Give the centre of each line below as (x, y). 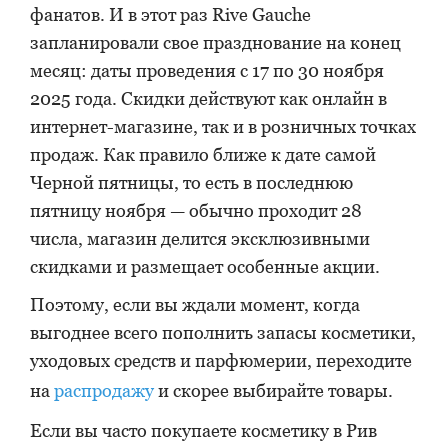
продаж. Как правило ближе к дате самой (203, 154)
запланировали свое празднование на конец (215, 42)
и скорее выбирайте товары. (273, 390)
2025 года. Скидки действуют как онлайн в (208, 98)
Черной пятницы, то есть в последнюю (191, 182)
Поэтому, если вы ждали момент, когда (195, 304)
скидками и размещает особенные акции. (205, 266)
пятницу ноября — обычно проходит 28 (196, 210)
